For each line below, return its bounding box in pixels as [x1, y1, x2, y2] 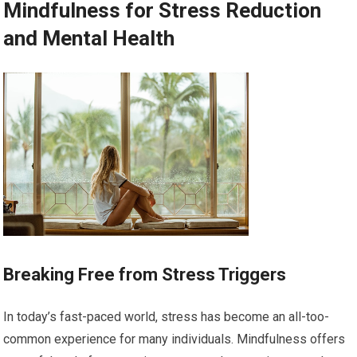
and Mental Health [3, 26, 175, 51]
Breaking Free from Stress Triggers [3, 265, 287, 285]
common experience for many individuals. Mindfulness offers [3, 331, 346, 347]
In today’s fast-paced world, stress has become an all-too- [3, 309, 330, 325]
